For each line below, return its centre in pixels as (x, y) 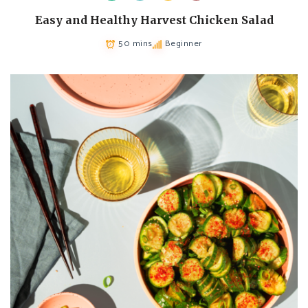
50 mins (135, 44)
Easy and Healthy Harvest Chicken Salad (154, 20)
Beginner (183, 44)
